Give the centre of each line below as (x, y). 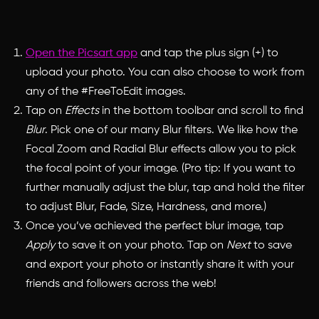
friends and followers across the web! (121, 284)
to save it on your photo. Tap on (141, 245)
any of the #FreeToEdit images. (106, 91)
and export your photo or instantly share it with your (160, 265)
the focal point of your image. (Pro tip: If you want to (161, 168)
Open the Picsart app (82, 53)
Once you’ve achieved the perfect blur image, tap (155, 226)
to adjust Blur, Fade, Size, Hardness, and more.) (146, 207)
